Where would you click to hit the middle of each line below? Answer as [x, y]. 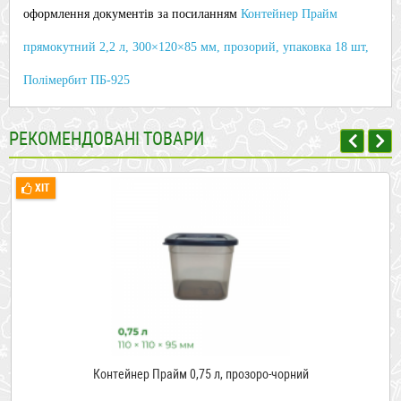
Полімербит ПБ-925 [77, 80]
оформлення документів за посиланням [132, 14]
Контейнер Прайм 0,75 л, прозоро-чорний [200, 374]
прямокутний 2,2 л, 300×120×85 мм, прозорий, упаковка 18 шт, [196, 47]
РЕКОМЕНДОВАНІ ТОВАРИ [107, 139]
